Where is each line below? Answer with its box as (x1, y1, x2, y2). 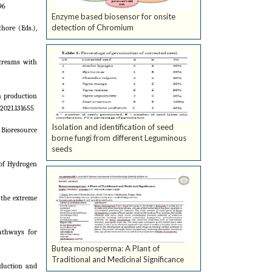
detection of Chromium (52, 22, 134, 33)
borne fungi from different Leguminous (52, 133, 186, 143)
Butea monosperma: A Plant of (52, 243, 160, 254)
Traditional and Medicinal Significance (52, 254, 184, 265)
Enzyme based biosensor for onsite (52, 12, 175, 22)
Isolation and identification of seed (52, 122, 174, 132)
